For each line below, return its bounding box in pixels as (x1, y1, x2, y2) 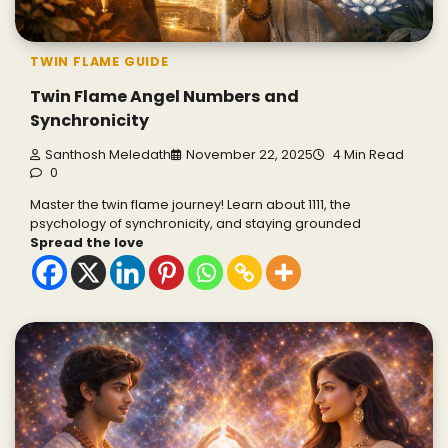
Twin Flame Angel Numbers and (30, 84, 299, 108)
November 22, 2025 (186, 146, 313, 164)
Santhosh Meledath (45, 146, 171, 164)
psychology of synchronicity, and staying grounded (30, 213, 361, 233)
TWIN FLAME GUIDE (30, 53, 169, 71)
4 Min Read (330, 146, 404, 164)
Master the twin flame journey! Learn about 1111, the (30, 194, 351, 214)
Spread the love (30, 232, 144, 252)
